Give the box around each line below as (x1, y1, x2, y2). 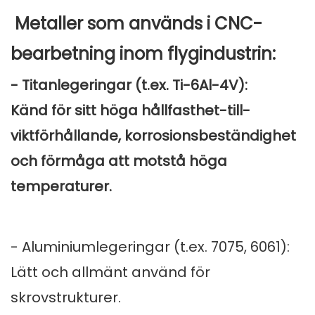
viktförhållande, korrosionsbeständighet (11, 126, 296, 146)
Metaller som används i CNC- (11, 12, 262, 36)
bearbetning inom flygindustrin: (11, 42, 276, 66)
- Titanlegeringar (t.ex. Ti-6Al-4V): (11, 75, 247, 96)
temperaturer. (11, 176, 112, 197)
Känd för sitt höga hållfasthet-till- (11, 101, 250, 121)
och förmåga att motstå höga (11, 151, 227, 172)
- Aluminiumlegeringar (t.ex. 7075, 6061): (11, 237, 290, 257)
